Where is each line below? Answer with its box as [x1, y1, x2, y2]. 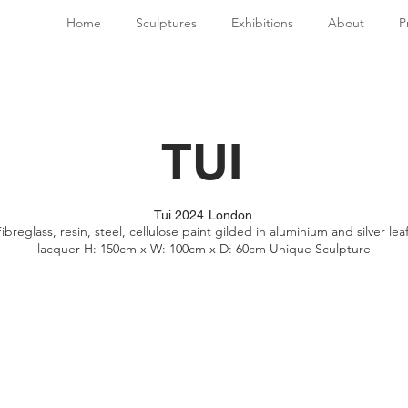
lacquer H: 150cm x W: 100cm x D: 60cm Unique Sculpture [36, 240, 371, 257]
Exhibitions [231, 15, 293, 31]
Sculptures [136, 15, 197, 31]
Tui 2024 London [154, 208, 253, 222]
